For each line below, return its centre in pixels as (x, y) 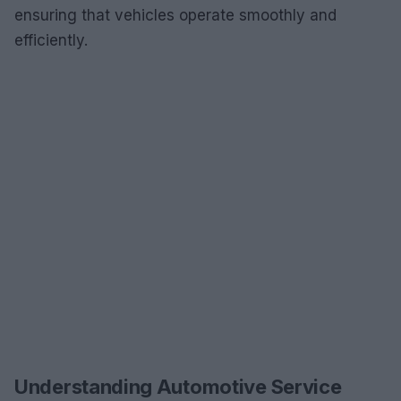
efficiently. (51, 40)
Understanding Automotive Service (178, 386)
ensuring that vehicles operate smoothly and (175, 15)
